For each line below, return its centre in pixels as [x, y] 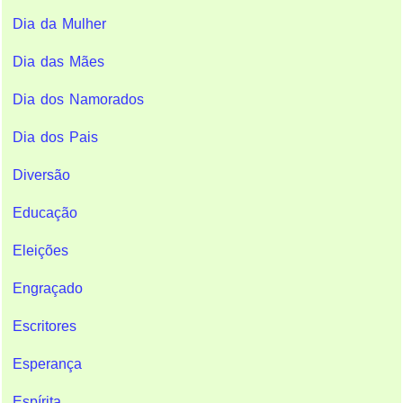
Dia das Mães [58, 61]
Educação [45, 212]
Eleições [40, 250]
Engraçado [48, 288]
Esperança [47, 363]
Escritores [45, 326]
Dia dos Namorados [78, 99]
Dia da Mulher [59, 23]
